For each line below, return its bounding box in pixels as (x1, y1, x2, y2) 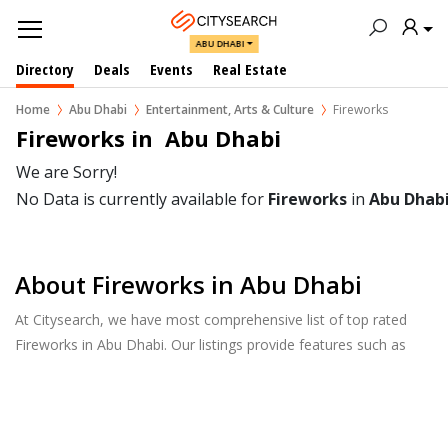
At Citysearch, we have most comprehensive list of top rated (15, 310, 407, 329)
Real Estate (213, 59, 287, 79)
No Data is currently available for (16, 188, 268, 210)
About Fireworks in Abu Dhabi (15, 268, 362, 301)
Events (150, 59, 193, 79)
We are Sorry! (16, 161, 117, 183)
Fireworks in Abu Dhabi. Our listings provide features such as (15, 335, 406, 354)
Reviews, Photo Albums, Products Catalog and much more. (15, 360, 398, 379)
